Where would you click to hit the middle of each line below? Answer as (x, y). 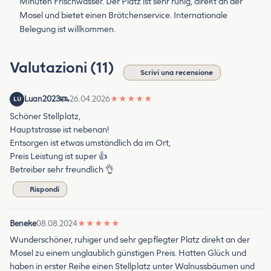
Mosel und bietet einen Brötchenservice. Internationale (123, 16)
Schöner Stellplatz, (45, 117)
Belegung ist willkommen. (67, 30)
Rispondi (44, 190)
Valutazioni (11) (64, 68)
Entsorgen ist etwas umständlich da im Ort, (90, 143)
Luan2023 (42, 99)
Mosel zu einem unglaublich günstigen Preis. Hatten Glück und (128, 253)
